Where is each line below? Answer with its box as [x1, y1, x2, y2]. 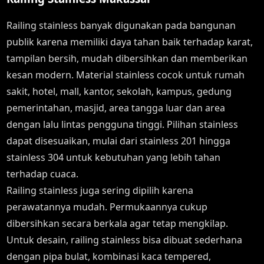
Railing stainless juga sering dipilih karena [6, 184, 194, 197]
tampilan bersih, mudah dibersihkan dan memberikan [6, 52, 248, 65]
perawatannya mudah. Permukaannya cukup [6, 200, 208, 213]
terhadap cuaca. [6, 167, 79, 180]
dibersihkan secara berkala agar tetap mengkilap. [6, 217, 229, 230]
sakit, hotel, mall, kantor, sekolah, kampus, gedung [6, 85, 232, 98]
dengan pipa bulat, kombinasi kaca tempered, [6, 250, 212, 263]
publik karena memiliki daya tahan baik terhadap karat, [6, 35, 253, 48]
